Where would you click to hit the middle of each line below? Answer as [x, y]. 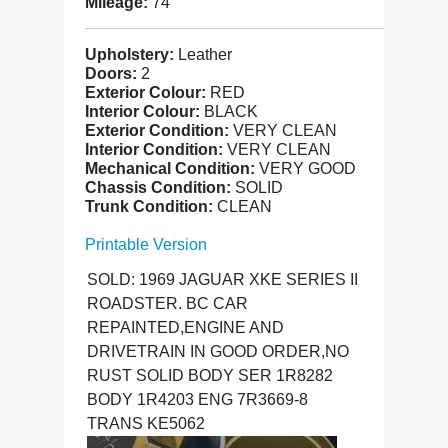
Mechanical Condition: [172, 168]
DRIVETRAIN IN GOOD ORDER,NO [218, 351]
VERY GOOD [307, 168]
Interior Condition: [156, 149]
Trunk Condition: [151, 206]
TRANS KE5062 [146, 423]
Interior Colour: [144, 111]
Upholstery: [131, 54]
